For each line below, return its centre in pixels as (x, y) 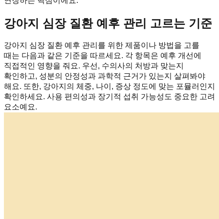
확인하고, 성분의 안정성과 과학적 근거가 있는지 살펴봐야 (105, 76)
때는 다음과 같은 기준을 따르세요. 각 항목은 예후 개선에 (103, 56)
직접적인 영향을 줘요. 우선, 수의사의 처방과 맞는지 (94, 66)
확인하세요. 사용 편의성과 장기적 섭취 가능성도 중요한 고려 (109, 97)
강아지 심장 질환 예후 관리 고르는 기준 (108, 23)
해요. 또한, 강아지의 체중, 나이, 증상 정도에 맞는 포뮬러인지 (109, 87)
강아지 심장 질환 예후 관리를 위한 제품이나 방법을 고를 (102, 45)
